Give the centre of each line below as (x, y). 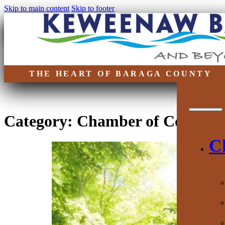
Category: (40, 121)
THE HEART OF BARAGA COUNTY (121, 74)
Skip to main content (37, 8)
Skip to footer (93, 8)
